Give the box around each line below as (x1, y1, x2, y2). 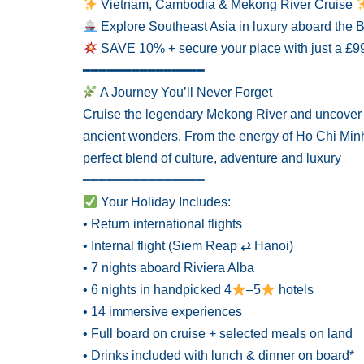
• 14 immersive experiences (83, 305, 242, 318)
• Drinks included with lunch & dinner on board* (83, 349, 354, 362)
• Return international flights (83, 217, 242, 231)
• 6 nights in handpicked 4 (83, 283, 232, 297)
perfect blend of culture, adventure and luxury (83, 151, 341, 165)
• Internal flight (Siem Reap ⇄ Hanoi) (83, 239, 293, 253)
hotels (275, 283, 314, 297)
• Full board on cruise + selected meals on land (83, 327, 353, 340)
